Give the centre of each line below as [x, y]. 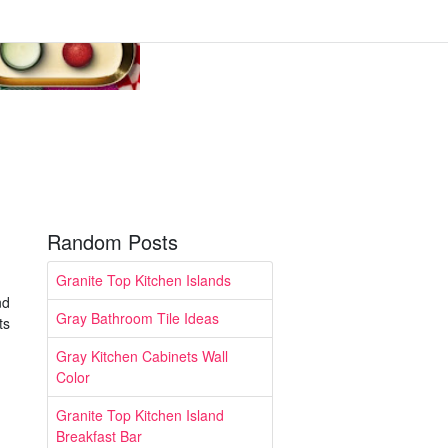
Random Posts [112, 241]
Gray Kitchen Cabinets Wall [142, 356]
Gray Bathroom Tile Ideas [137, 318]
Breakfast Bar [99, 436]
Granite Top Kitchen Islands [143, 280]
